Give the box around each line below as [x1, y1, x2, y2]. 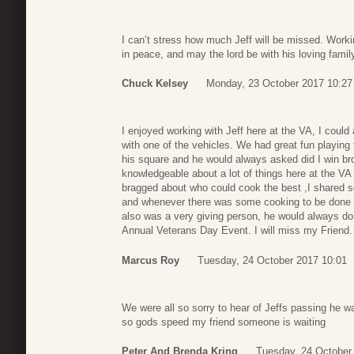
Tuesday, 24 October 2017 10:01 [198, 254, 347, 266]
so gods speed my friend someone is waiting [122, 315, 326, 328]
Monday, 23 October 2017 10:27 [206, 77, 352, 90]
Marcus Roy [122, 254, 179, 266]
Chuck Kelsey [122, 77, 188, 90]
